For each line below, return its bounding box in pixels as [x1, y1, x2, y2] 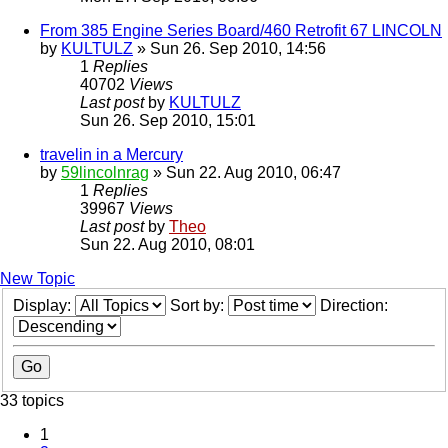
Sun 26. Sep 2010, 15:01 [80, 112, 256, 130]
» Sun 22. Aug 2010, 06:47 [149, 164, 341, 182]
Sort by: [170, 297, 228, 315]
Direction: [320, 297, 392, 315]
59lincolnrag [61, 164, 149, 182]
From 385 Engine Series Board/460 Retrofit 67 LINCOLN [40, 22, 442, 40]
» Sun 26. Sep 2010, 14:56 [133, 40, 326, 58]
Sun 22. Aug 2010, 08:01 [80, 236, 255, 254]
